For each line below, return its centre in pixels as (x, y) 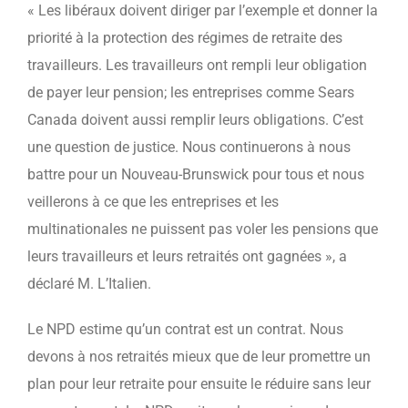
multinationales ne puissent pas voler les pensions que (203, 229)
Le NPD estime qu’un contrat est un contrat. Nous (185, 329)
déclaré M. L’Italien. (89, 284)
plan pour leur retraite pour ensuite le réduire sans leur (199, 384)
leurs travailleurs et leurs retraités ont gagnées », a (187, 256)
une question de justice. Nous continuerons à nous (189, 147)
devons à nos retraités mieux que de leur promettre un (199, 357)
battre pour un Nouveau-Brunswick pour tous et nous (196, 174)
